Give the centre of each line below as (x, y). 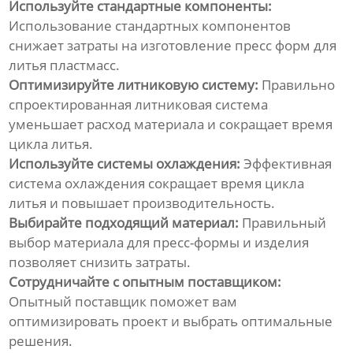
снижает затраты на (75, 46)
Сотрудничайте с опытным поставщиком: (145, 282)
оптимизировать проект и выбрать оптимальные (171, 321)
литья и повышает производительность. (142, 203)
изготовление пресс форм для (239, 46)
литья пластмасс (63, 65)
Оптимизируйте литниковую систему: (134, 85)
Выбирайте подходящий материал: (124, 223)
